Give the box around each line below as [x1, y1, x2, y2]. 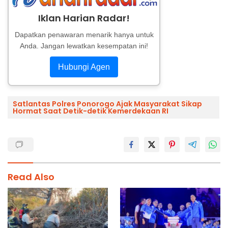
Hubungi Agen [58, 62, 110, 71]
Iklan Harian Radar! [38, 11, 130, 24]
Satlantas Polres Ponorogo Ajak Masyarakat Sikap [13, 98, 202, 109]
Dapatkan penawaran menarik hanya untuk [14, 30, 154, 39]
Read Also [8, 170, 54, 183]
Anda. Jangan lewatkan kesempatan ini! [20, 41, 148, 50]
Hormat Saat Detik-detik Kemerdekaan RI [13, 105, 168, 116]
